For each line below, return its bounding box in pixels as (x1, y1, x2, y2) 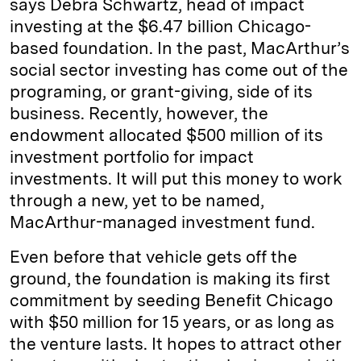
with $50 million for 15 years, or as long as (10, 312, 334, 332)
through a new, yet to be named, (10, 190, 264, 210)
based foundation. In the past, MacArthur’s (10, 38, 350, 58)
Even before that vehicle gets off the (10, 247, 297, 267)
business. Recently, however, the (10, 103, 268, 123)
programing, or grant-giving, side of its (10, 81, 313, 102)
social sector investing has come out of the (10, 60, 348, 80)
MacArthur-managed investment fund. (10, 212, 315, 232)
